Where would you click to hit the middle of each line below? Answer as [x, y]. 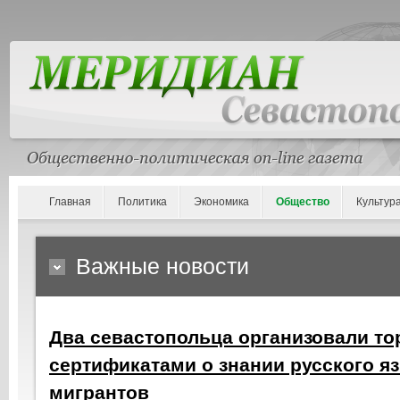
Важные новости [162, 266]
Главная [70, 202]
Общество [303, 202]
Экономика [221, 202]
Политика [142, 202]
